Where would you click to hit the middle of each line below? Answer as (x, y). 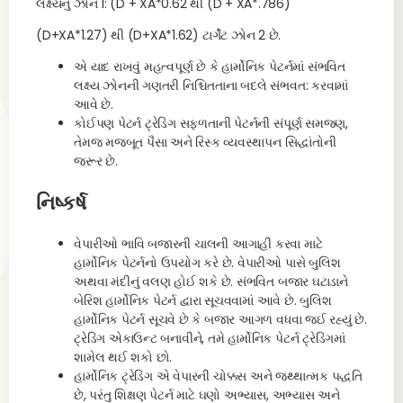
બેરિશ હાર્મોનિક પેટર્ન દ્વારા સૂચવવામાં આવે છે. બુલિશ (203, 300)
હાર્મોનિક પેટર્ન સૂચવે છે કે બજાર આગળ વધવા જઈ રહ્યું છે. (220, 319)
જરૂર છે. (96, 161)
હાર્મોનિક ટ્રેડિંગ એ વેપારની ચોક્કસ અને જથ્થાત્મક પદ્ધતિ (218, 376)
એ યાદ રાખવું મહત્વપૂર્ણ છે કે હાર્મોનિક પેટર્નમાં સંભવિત (210, 67)
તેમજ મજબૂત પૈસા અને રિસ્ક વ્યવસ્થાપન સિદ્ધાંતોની (205, 142)
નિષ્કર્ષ (61, 203)
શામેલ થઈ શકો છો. (123, 357)
